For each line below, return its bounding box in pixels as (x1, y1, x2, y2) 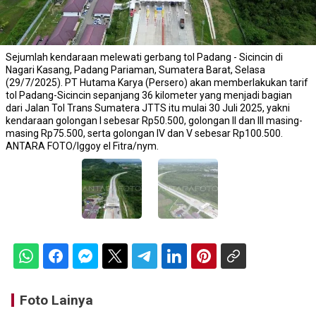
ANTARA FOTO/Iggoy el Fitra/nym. (6, 140, 159, 152)
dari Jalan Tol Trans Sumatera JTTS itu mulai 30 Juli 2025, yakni (6, 102, 290, 114)
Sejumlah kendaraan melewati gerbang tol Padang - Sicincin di (6, 51, 283, 63)
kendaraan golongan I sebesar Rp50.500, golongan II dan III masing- (6, 115, 303, 127)
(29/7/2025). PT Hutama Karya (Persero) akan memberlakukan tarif (6, 77, 308, 89)
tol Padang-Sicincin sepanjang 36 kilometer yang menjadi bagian (6, 90, 292, 102)
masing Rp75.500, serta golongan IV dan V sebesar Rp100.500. (6, 128, 283, 140)
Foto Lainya (20, 291, 93, 308)
